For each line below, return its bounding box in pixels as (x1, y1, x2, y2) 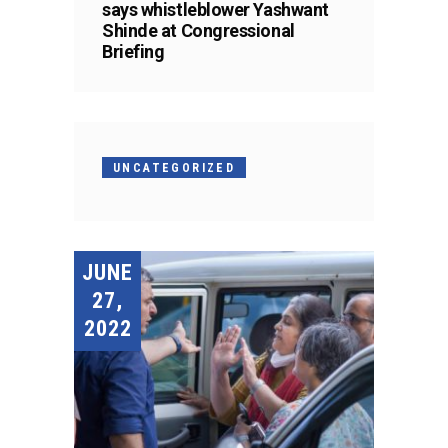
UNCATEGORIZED (113, 160, 236, 175)
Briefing (102, 40, 165, 62)
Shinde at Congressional (102, 19, 295, 41)
